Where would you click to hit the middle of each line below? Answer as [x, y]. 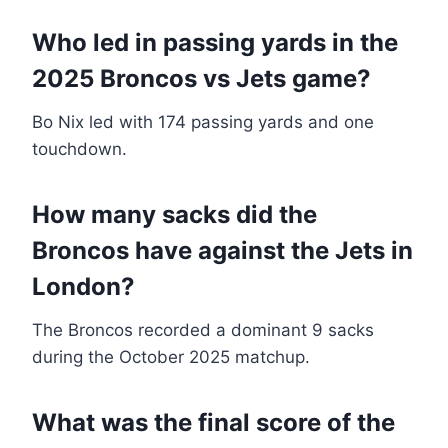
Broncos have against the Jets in [222, 251]
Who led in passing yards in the [215, 43]
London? [83, 287]
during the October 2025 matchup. [171, 357]
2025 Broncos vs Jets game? [201, 79]
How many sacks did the [174, 215]
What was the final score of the [213, 423]
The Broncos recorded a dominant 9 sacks [203, 330]
